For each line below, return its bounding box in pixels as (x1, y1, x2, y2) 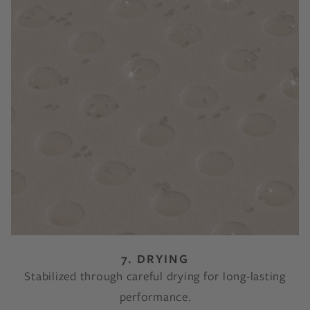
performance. (119, 289, 191, 305)
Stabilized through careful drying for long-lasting (24, 268, 286, 284)
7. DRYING (121, 250, 189, 267)
